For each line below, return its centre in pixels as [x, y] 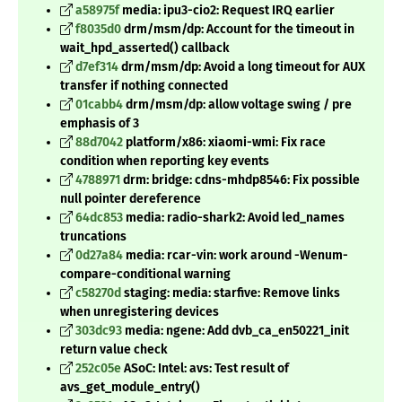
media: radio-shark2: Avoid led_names [234, 218]
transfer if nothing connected [144, 86]
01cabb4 [99, 105]
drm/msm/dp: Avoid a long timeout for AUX [242, 67]
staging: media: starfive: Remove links [231, 293]
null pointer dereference [131, 199]
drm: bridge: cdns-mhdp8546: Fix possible [240, 180]
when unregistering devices [140, 312]
